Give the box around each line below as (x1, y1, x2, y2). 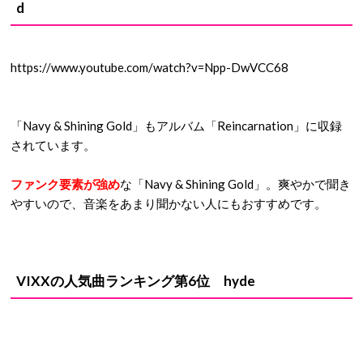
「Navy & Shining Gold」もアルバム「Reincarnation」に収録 (11, 118, 342, 134)
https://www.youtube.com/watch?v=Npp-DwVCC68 (11, 60, 288, 75)
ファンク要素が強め (11, 177, 120, 192)
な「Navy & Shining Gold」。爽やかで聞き (120, 177, 351, 192)
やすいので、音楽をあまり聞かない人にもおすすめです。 (11, 196, 327, 211)
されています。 (11, 138, 96, 153)
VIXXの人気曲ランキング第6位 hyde (16, 272, 255, 290)
